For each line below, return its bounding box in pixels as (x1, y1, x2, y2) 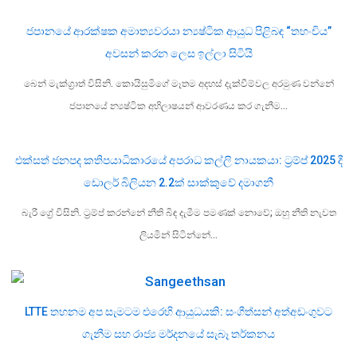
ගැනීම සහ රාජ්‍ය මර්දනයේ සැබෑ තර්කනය (82, 328, 275, 341)
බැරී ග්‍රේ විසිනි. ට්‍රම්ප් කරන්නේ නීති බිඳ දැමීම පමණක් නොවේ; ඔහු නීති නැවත (21, 207, 336, 219)
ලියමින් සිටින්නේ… (139, 229, 218, 241)
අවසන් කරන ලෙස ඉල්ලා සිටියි (104, 47, 253, 61)
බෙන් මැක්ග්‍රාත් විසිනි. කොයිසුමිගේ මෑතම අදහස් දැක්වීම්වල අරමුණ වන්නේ (23, 78, 334, 90)
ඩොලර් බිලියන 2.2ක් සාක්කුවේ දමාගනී (84, 176, 273, 190)
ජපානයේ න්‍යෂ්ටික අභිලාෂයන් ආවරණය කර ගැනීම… (69, 100, 288, 112)
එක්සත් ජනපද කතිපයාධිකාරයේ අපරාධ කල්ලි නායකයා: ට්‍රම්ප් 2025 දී (14, 154, 343, 167)
